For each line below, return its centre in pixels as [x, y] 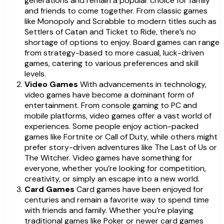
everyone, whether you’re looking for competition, [115, 168]
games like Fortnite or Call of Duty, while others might [121, 136]
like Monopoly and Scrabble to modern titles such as [120, 21]
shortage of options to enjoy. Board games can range [122, 42]
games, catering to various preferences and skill [111, 63]
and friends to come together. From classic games [116, 10]
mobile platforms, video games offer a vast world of [118, 115]
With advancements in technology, [142, 84]
